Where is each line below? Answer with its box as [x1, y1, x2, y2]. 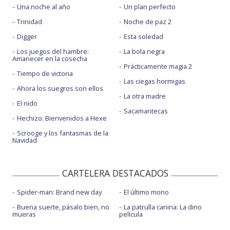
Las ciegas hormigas [123, 76, 185, 86]
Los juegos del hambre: [17, 47, 89, 56]
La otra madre [123, 91, 166, 101]
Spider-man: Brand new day [17, 187, 102, 197]
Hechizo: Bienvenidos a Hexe [17, 113, 107, 123]
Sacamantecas [123, 106, 168, 116]
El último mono [123, 187, 169, 197]
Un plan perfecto [123, 2, 176, 12]
